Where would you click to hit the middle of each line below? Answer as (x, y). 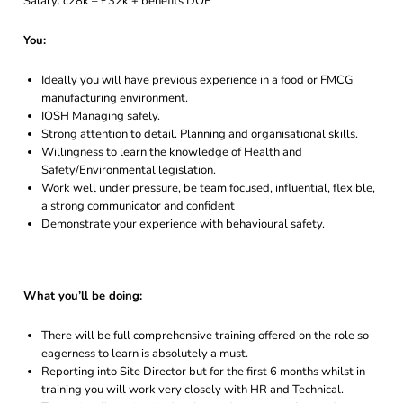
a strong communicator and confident (138, 206)
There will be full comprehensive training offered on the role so (205, 336)
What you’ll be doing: (83, 296)
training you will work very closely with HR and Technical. (193, 390)
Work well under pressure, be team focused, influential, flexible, (208, 188)
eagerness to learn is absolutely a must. (145, 354)
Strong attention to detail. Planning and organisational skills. (200, 134)
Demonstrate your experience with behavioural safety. (183, 224)
